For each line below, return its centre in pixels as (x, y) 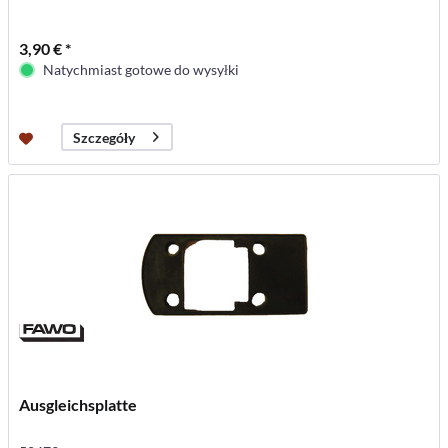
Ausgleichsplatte (78, 405)
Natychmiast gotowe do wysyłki (141, 70)
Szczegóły (104, 137)
